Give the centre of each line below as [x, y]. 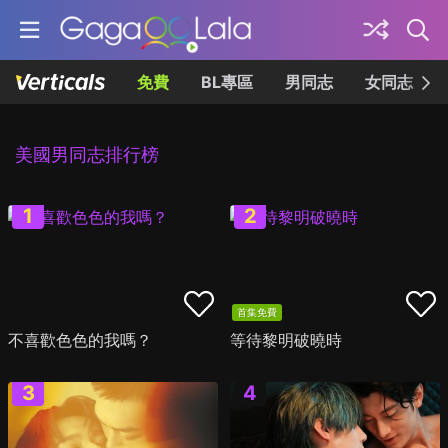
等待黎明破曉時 [286, 340]
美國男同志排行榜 [87, 154]
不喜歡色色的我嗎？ [80, 340]
